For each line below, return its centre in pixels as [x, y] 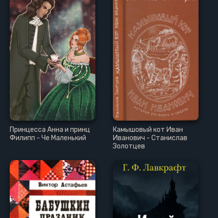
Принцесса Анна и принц [50, 130]
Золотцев [129, 146]
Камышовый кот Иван [148, 130]
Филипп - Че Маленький [48, 138]
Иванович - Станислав [150, 138]
